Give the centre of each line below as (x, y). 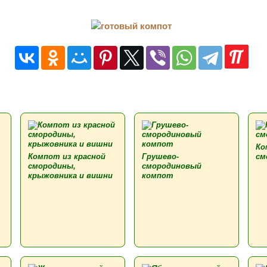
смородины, (52, 166)
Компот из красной (67, 156)
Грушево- (160, 156)
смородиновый (172, 166)
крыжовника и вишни (70, 176)
